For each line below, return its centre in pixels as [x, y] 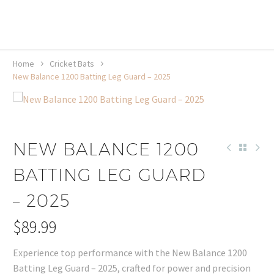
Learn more [168, 30]
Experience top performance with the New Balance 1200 [130, 252]
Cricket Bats [72, 63]
